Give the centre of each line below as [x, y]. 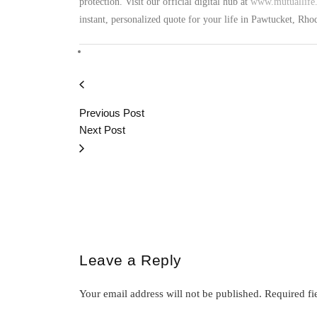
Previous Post [112, 113]
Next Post [102, 130]
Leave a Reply [131, 260]
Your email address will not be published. [171, 294]
